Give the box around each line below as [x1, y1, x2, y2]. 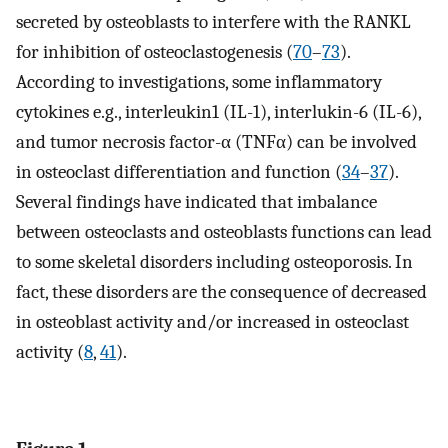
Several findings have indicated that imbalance [16, 190, 377, 213]
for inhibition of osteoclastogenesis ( [16, 40, 293, 63]
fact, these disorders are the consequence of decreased [16, 280, 427, 303]
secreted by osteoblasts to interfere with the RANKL [16, 10, 411, 33]
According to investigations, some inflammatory [16, 70, 382, 93]
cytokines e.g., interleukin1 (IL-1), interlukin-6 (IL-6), [16, 100, 421, 123]
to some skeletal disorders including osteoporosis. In [16, 250, 413, 273]
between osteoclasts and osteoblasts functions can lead [16, 220, 432, 243]
